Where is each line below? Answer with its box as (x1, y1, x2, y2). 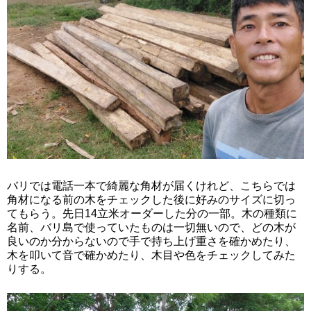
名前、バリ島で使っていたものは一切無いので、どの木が (7, 221, 296, 234)
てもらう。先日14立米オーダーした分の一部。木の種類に (7, 208, 297, 220)
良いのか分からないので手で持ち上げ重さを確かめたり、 (7, 235, 296, 248)
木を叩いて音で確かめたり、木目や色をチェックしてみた (7, 249, 296, 262)
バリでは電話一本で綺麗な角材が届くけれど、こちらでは (7, 180, 296, 192)
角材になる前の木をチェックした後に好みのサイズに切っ (7, 194, 296, 206)
